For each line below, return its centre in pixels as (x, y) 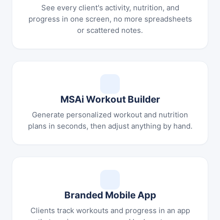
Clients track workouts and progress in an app (110, 210)
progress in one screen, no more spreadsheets (110, 19)
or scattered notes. (110, 30)
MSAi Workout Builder (110, 99)
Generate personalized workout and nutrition (110, 115)
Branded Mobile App (110, 195)
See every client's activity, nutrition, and (110, 8)
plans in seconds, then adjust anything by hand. (110, 126)
